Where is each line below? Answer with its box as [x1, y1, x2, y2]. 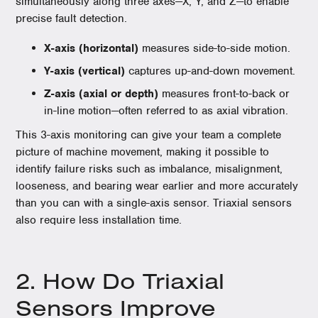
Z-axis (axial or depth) [44, 87, 159, 101]
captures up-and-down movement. [128, 64, 296, 78]
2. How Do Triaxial [16, 266, 225, 295]
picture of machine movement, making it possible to [16, 145, 270, 159]
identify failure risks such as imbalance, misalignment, [16, 162, 283, 176]
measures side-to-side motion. [142, 41, 291, 55]
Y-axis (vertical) [44, 64, 129, 78]
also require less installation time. [16, 213, 182, 227]
